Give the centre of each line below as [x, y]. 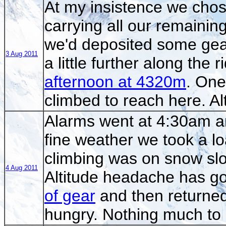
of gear [70, 195]
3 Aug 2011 [22, 53]
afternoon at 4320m [115, 81]
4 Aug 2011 [22, 167]
